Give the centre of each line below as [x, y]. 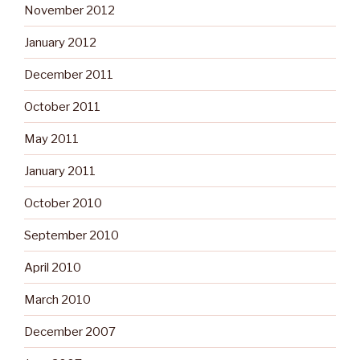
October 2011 [62, 106]
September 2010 [72, 235]
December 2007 [70, 331]
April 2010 [53, 267]
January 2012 [60, 42]
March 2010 [57, 299]
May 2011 [51, 139]
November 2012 [70, 10]
